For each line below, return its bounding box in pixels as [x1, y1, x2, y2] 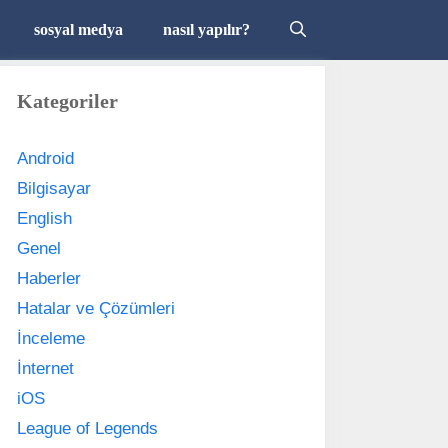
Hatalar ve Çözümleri [17, 299, 175, 318]
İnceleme [17, 329, 85, 348]
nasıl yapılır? [163, 21, 250, 38]
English [17, 209, 72, 228]
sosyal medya [34, 21, 123, 38]
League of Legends [17, 419, 158, 438]
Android [17, 149, 74, 168]
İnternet [17, 359, 74, 378]
